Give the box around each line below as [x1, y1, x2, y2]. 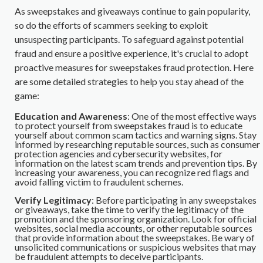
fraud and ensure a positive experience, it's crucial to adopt [15, 48, 248, 59]
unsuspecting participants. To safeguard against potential [15, 33, 244, 45]
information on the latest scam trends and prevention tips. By [15, 157, 257, 169]
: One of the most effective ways [127, 110, 257, 122]
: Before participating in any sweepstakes [92, 194, 257, 206]
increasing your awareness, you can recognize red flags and [15, 167, 249, 178]
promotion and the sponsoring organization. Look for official [15, 213, 257, 225]
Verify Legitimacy [15, 194, 92, 206]
